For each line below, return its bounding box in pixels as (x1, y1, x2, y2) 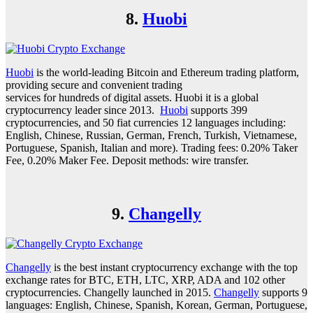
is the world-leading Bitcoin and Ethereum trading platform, (34, 66, 299, 79)
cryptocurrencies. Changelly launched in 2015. (6, 286, 214, 299)
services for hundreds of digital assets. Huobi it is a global (6, 92, 259, 104)
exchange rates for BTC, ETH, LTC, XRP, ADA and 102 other (6, 274, 285, 286)
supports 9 (259, 286, 307, 299)
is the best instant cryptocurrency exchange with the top (51, 261, 298, 274)
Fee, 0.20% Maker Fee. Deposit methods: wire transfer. (6, 154, 249, 167)
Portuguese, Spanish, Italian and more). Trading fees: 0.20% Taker (6, 142, 298, 154)
